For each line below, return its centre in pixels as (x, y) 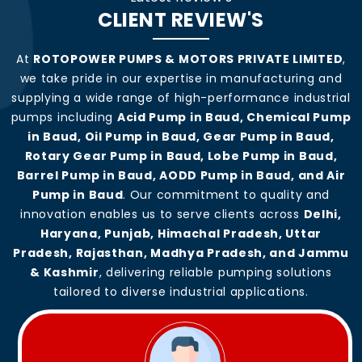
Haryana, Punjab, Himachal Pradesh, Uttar (181, 233)
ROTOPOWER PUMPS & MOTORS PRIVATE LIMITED (188, 59)
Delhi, (322, 214)
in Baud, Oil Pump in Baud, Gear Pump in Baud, (181, 136)
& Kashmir (65, 272)
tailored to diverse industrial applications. (181, 291)
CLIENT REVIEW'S (181, 19)
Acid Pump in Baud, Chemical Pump (234, 117)
